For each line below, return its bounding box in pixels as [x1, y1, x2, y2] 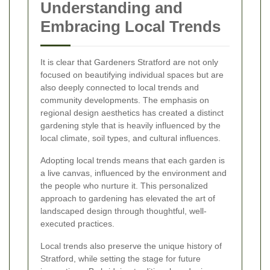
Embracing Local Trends [40, 17, 221, 36]
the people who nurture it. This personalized [40, 181, 208, 191]
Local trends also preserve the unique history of [40, 241, 222, 251]
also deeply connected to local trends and [40, 83, 199, 93]
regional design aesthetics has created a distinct [40, 108, 224, 118]
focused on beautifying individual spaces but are [40, 70, 224, 80]
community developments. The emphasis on [40, 95, 209, 105]
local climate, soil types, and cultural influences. [40, 133, 221, 143]
